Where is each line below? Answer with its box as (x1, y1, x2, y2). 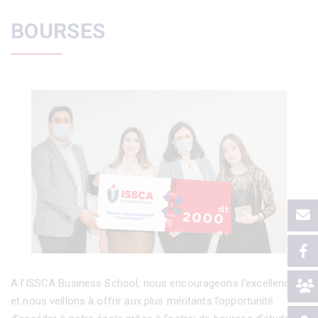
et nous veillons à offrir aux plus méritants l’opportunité (11, 295, 274, 307)
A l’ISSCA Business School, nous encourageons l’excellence (11, 277, 296, 290)
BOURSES (11, 18, 106, 43)
